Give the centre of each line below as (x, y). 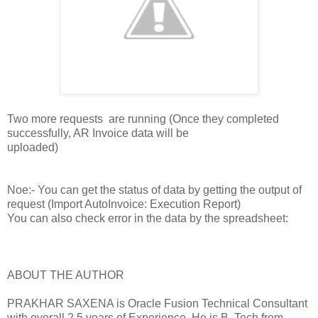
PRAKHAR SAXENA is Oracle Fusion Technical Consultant (157, 304)
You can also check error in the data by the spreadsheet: (148, 219)
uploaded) (33, 148)
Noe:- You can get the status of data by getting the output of (154, 190)
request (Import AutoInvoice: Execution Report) (124, 204)
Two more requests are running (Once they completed (143, 119)
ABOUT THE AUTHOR (66, 275)
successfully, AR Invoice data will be (98, 133)
